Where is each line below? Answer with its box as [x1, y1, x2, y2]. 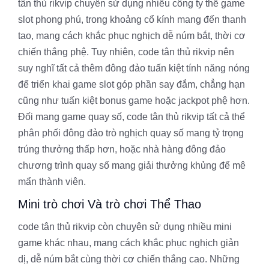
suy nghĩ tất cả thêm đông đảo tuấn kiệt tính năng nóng [18, 63, 250, 73]
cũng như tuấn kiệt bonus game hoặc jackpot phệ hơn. [18, 95, 250, 106]
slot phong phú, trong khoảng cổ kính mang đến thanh [18, 14, 246, 25]
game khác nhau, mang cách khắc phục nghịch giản [18, 238, 239, 248]
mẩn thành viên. [18, 177, 86, 187]
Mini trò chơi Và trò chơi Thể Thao [18, 198, 201, 211]
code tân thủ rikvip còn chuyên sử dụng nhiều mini [18, 222, 232, 232]
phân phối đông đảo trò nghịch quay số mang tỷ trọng [18, 128, 244, 138]
